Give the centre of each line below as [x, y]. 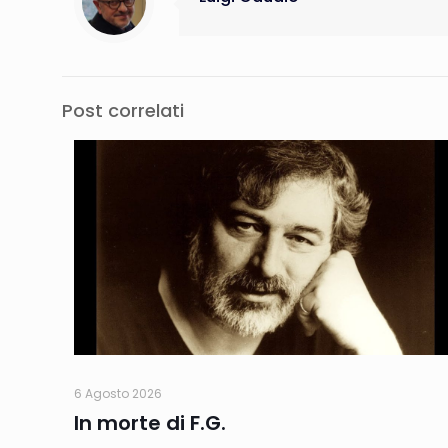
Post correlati [123, 110]
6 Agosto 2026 [118, 394]
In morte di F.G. [150, 423]
